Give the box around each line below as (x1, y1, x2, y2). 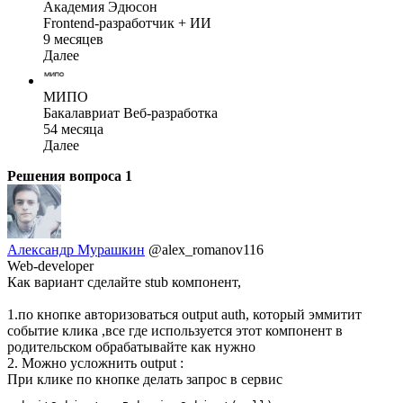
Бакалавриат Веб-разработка (43, 105, 218, 121)
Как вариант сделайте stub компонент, (7, 274, 241, 291)
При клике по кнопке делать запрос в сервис (7, 372, 282, 388)
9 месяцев (43, 31, 103, 48)
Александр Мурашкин (7, 242, 145, 258)
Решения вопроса (7, 168, 125, 184)
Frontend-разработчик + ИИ (43, 15, 211, 31)
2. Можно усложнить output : (7, 355, 184, 372)
